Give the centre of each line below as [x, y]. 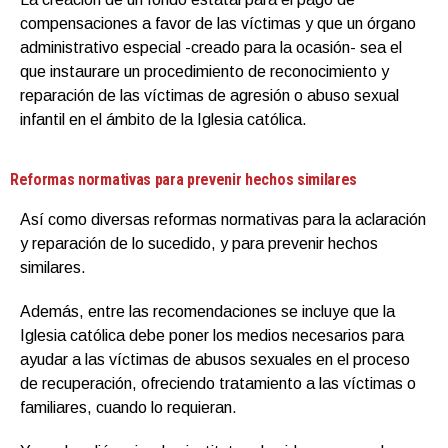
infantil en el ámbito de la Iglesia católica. [163, 119]
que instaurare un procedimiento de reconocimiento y [204, 71]
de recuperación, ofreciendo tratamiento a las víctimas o [218, 383]
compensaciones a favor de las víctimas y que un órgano [218, 23]
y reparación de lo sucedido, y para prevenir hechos [199, 243]
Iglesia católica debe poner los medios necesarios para [212, 335]
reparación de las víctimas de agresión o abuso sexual [209, 95]
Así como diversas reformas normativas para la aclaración [223, 219]
